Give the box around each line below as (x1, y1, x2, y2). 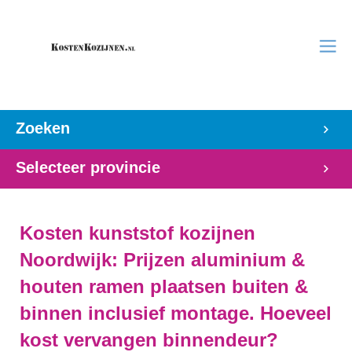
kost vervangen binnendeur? (20, 329, 278, 350)
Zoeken (16, 119, 70, 137)
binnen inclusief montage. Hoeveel (20, 302, 332, 324)
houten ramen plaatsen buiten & (20, 276, 308, 297)
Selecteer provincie (16, 159, 160, 176)
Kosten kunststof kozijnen (20, 222, 255, 244)
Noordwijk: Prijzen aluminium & (20, 249, 305, 270)
